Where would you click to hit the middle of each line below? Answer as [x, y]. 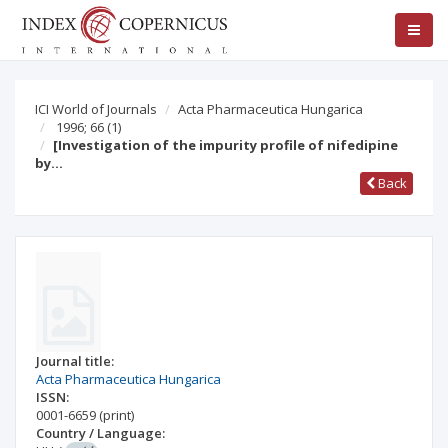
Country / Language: [100, 433]
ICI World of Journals [96, 109]
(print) [116, 415]
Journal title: [75, 361]
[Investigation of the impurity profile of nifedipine [225, 145]
